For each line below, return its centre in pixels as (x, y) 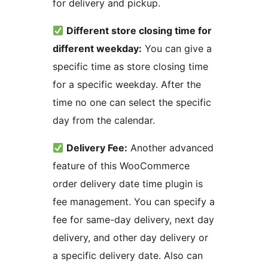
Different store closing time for (139, 31)
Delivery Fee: (97, 148)
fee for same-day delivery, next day (133, 220)
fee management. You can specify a (134, 202)
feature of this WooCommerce (121, 166)
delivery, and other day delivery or (130, 238)
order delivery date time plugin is (128, 184)
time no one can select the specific (132, 103)
